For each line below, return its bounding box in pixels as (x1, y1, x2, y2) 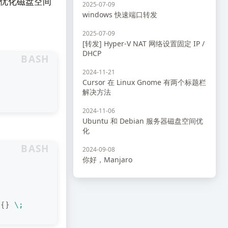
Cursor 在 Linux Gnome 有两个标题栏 (82, 77, 206, 87)
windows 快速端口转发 (82, 10, 157, 19)
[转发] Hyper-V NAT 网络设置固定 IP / (82, 39, 205, 48)
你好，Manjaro (82, 155, 132, 164)
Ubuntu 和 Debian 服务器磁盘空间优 (82, 116, 203, 126)
